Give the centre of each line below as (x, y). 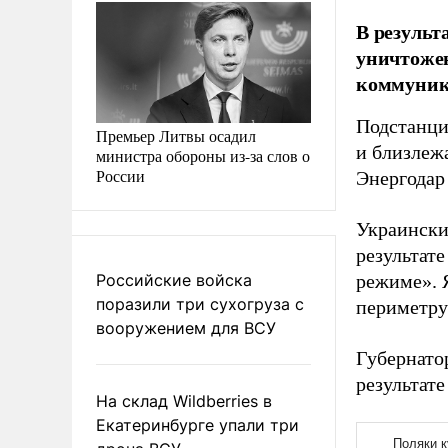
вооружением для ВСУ (186, 327)
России (120, 175)
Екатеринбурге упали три (197, 424)
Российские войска (174, 279)
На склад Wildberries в (184, 400)
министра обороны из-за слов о (203, 155)
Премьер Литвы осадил (176, 135)
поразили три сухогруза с (200, 303)
